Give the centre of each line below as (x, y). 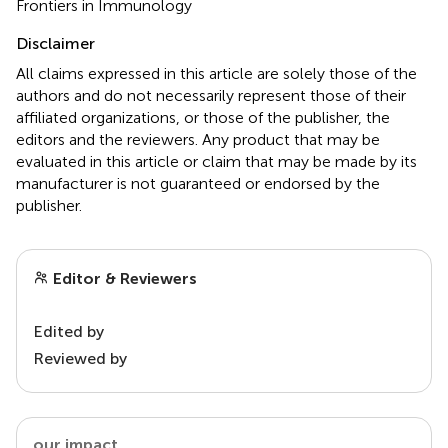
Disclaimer (55, 43)
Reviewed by (80, 358)
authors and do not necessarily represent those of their (211, 95)
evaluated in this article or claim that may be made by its (216, 161)
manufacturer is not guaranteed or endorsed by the (198, 183)
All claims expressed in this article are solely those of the (216, 73)
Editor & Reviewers (123, 278)
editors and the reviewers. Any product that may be (198, 139)
